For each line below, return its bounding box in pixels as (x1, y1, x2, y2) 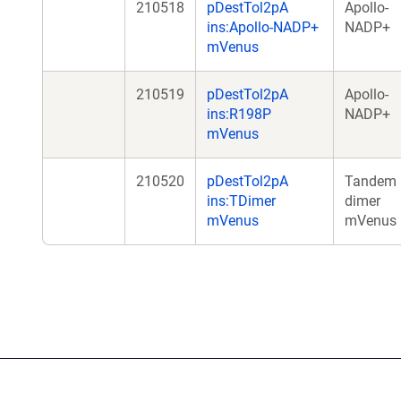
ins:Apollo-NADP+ (207, 19, 319, 36)
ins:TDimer (207, 192, 276, 209)
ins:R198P (207, 106, 271, 123)
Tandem (345, 173, 397, 190)
